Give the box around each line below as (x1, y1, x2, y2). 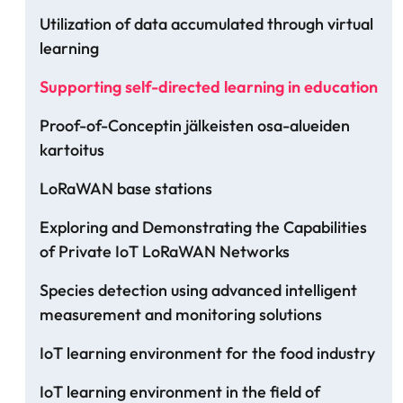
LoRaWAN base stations (40, 178, 212, 200)
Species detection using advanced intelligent (40, 280, 357, 301)
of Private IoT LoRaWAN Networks (40, 241, 290, 263)
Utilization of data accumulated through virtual (40, 13, 373, 35)
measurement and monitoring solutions (40, 304, 322, 326)
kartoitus (40, 139, 104, 161)
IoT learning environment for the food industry (40, 343, 375, 364)
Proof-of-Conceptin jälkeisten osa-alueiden (40, 115, 350, 137)
